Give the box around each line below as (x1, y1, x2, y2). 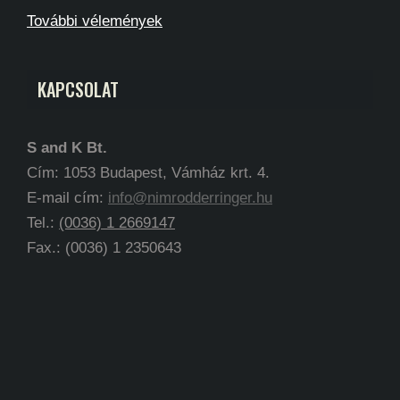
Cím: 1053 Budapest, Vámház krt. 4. (27, 163, 270, 181)
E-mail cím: (27, 188, 108, 206)
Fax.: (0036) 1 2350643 (27, 238, 181, 256)
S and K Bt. (27, 138, 107, 156)
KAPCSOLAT (37, 75, 119, 103)
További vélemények (27, 12, 162, 29)
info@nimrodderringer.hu (108, 188, 272, 206)
